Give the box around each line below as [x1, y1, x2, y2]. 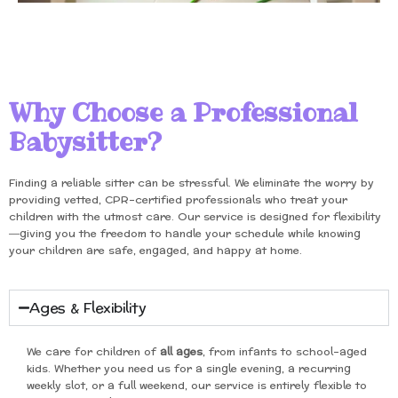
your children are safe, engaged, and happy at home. [9, 240, 302, 260]
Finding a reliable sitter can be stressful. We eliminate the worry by [9, 172, 374, 193]
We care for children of [27, 342, 160, 362]
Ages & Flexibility [29, 295, 147, 322]
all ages [160, 342, 203, 362]
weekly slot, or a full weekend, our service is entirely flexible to [27, 376, 367, 396]
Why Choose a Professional [9, 95, 358, 130]
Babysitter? [9, 124, 162, 159]
